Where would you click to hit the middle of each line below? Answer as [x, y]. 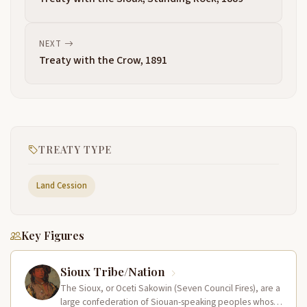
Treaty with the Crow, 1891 [103, 60]
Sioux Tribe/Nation [114, 271]
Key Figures [53, 235]
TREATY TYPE [75, 149]
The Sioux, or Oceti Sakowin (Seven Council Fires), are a [170, 288]
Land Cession [62, 186]
